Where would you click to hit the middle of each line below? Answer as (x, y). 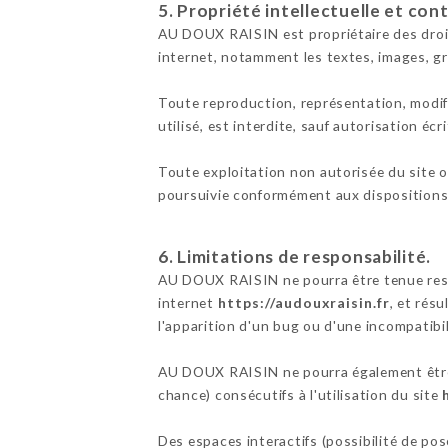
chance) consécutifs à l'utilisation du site (300, 394)
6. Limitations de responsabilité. (294, 256)
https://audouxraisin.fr (303, 302)
